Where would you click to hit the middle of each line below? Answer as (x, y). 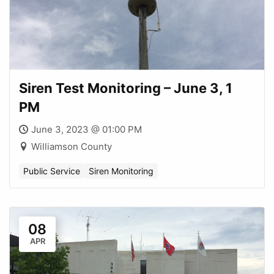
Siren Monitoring (121, 171)
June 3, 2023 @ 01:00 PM (87, 129)
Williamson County (72, 146)
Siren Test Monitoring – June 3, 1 (126, 88)
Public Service (52, 171)
